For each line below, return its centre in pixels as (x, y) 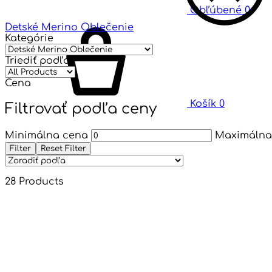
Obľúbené (216, 10)
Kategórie (29, 38)
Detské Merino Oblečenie (69, 27)
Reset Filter (63, 148)
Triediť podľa (37, 60)
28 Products (34, 181)
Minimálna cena (46, 135)
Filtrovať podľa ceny (81, 109)
